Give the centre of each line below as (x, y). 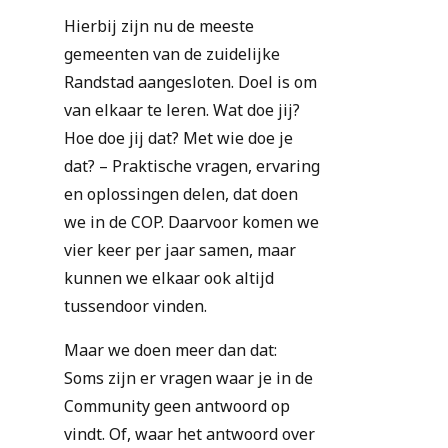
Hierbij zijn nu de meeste (159, 26)
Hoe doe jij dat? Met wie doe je (178, 138)
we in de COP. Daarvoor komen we (191, 222)
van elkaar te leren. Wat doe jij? (182, 110)
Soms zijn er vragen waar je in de (188, 378)
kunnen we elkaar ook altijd (169, 278)
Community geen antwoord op (177, 406)
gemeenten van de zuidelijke (172, 54)
